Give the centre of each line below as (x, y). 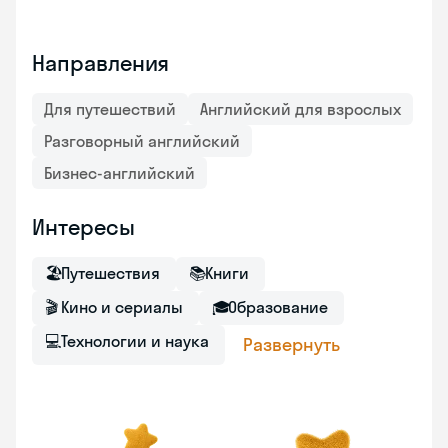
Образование (278, 307)
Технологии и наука (135, 341)
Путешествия (110, 273)
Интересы (83, 227)
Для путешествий (110, 109)
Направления (101, 63)
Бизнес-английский (119, 173)
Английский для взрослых (300, 109)
